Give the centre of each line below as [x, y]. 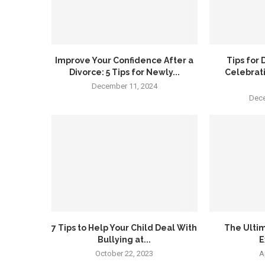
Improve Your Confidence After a [125, 60]
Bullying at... [125, 240]
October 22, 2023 [125, 254]
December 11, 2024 [124, 86]
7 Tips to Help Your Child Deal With [125, 228]
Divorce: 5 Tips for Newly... [124, 72]
